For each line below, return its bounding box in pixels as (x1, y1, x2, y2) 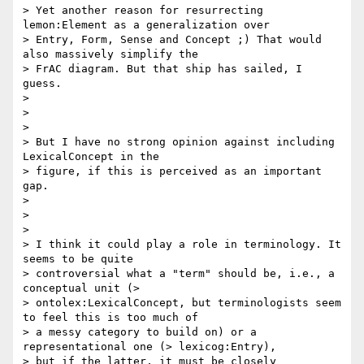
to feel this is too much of (23, 311, 198, 324)
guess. (23, 77, 62, 90)
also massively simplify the (23, 48, 198, 61)
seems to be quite (23, 253, 133, 266)
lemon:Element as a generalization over (23, 19, 270, 32)
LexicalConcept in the (23, 150, 159, 163)
